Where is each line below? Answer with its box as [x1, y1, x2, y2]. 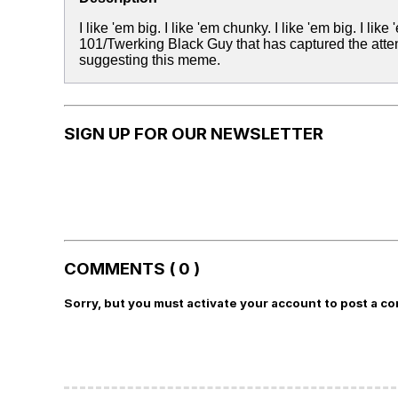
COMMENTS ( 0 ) [64, 259, 200, 280]
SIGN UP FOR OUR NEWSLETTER [64, 123, 323, 144]
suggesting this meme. [79, 52, 220, 68]
